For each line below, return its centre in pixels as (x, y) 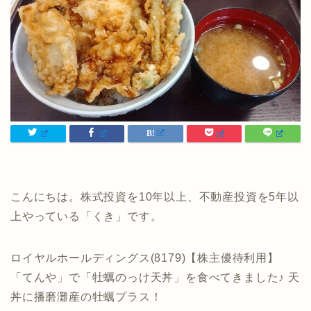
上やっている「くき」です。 (86, 217)
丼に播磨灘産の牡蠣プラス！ (86, 297)
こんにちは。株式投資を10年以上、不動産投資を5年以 (155, 197)
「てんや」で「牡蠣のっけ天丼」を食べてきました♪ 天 (155, 278)
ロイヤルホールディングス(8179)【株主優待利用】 (145, 258)
